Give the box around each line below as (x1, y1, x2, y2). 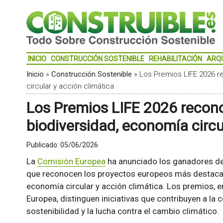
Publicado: (26, 141, 60, 149)
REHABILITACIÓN (148, 55, 202, 63)
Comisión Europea (37, 156, 106, 166)
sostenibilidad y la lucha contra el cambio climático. (26, 206, 219, 216)
